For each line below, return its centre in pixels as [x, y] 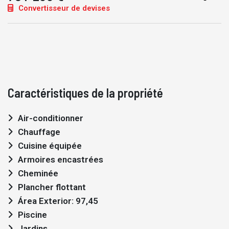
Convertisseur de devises [63, 8]
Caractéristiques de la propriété [85, 93]
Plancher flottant [52, 187]
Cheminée [38, 173]
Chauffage [39, 132]
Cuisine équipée [50, 146]
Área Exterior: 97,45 [58, 201]
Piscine [32, 215]
